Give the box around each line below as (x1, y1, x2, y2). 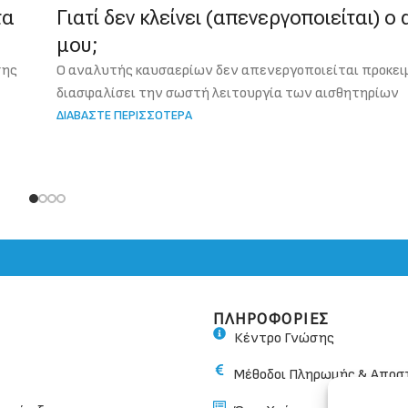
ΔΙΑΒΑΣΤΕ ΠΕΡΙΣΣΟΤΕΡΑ (56, 107, 193, 123)
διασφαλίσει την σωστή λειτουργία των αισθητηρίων (56, 84, 400, 102)
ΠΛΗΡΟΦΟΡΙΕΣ (213, 310, 330, 328)
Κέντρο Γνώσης (233, 329, 334, 347)
